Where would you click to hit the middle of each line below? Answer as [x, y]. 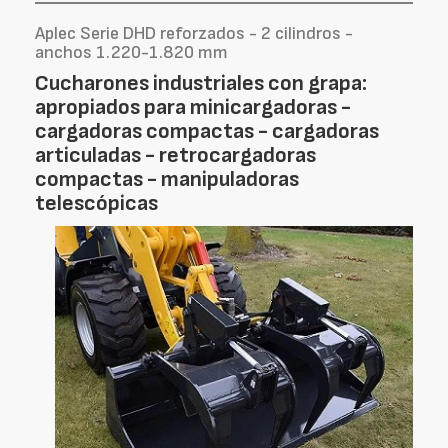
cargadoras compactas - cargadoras [207, 131]
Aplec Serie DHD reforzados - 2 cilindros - [194, 33]
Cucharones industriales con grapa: [201, 83]
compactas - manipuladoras [167, 179]
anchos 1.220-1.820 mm [131, 52]
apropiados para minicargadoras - [193, 107]
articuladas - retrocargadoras [175, 155]
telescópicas [96, 203]
